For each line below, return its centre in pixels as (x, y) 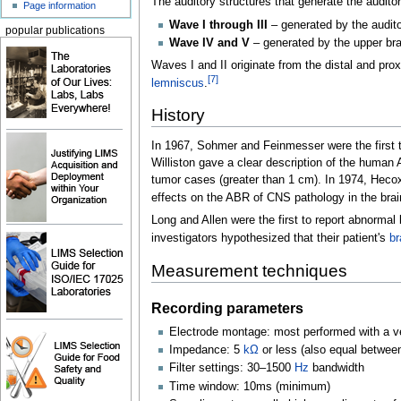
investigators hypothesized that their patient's (270, 239)
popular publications (55, 30)
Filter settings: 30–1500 (230, 368)
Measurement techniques (249, 270)
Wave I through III (218, 25)
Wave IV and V (209, 43)
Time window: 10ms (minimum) (249, 386)
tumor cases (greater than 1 (222, 179)
